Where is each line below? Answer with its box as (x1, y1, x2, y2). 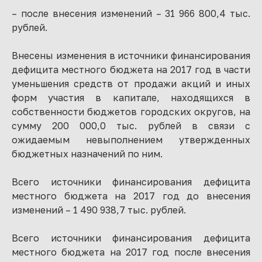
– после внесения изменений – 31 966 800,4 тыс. (12, 8, 250, 19)
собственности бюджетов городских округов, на (12, 106, 250, 118)
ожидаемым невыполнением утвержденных (12, 134, 250, 146)
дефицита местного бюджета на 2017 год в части (12, 64, 250, 75)
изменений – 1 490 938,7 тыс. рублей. (12, 204, 186, 216)
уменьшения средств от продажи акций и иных (12, 78, 250, 89)
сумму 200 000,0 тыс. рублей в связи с (12, 120, 250, 132)
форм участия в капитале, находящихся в (12, 92, 250, 104)
